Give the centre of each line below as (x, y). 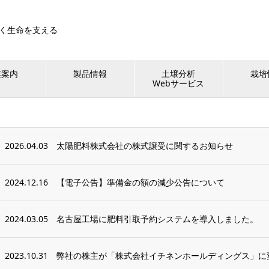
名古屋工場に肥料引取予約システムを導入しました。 (157, 219)
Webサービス (179, 83)
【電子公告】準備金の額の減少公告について (141, 182)
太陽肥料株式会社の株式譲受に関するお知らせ (145, 146)
